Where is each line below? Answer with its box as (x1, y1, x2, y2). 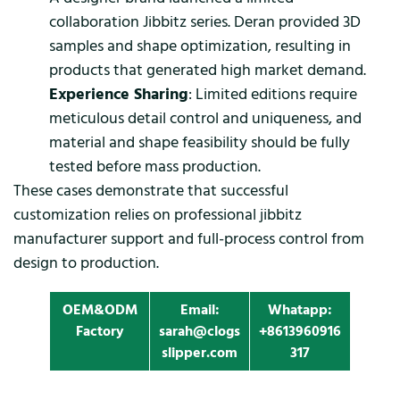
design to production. (13, 251, 159, 274)
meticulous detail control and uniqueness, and (49, 106, 362, 129)
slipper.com (162, 342, 237, 362)
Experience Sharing (49, 82, 188, 105)
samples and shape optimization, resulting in (49, 34, 351, 57)
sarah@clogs (159, 321, 240, 341)
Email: (179, 299, 220, 320)
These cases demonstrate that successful (13, 179, 288, 202)
